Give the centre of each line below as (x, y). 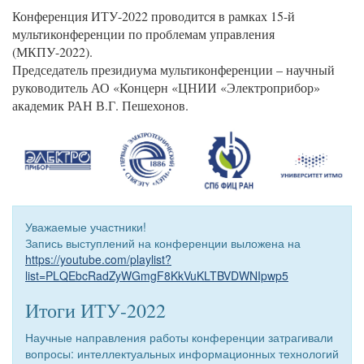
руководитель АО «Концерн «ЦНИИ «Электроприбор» (166, 87)
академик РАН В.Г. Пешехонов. (100, 105)
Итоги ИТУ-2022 (95, 311)
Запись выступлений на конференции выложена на (163, 243)
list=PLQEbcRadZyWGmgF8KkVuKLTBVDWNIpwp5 (157, 276)
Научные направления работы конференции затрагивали (179, 338)
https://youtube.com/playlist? (98, 260)
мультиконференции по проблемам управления (143, 34)
